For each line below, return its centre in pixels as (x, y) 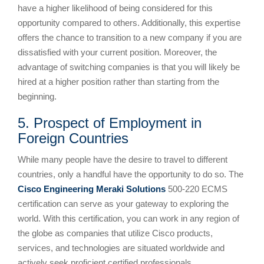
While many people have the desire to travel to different (123, 159)
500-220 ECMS (197, 189)
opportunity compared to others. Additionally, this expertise (129, 22)
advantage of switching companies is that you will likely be (129, 67)
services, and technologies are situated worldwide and (121, 247)
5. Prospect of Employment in (110, 123)
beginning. (37, 96)
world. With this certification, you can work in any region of (128, 218)
